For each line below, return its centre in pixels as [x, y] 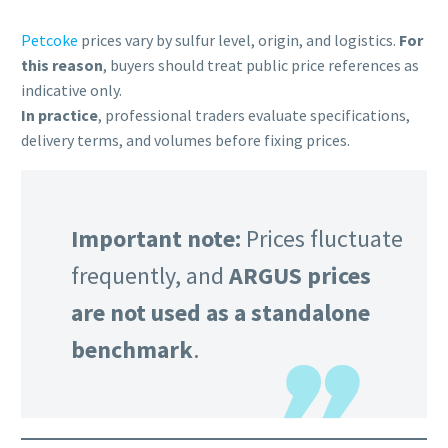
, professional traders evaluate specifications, [254, 114]
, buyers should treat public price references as [261, 64]
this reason [62, 64]
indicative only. [71, 89]
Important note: [156, 239]
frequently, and [150, 276]
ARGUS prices [300, 276]
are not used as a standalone [220, 313]
